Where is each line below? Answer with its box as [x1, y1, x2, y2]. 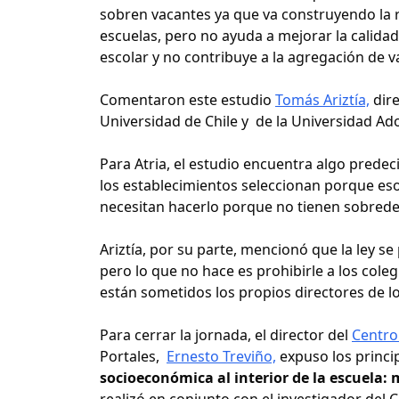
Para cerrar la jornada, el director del [100, 324, 352, 345]
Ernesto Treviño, [167, 346, 276, 366]
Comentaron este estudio [100, 89, 275, 110]
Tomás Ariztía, [275, 89, 370, 110]
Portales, [100, 346, 167, 366]
